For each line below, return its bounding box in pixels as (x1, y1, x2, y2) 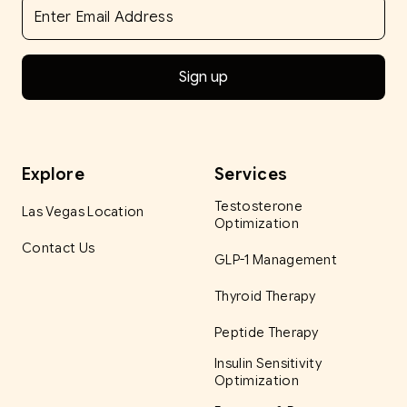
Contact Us (22, 239, 95, 256)
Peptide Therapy (214, 323, 319, 341)
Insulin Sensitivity (214, 354, 323, 372)
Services (214, 164, 288, 184)
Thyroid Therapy (214, 287, 316, 304)
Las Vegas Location (22, 203, 144, 220)
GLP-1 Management (214, 251, 338, 268)
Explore (22, 164, 85, 184)
